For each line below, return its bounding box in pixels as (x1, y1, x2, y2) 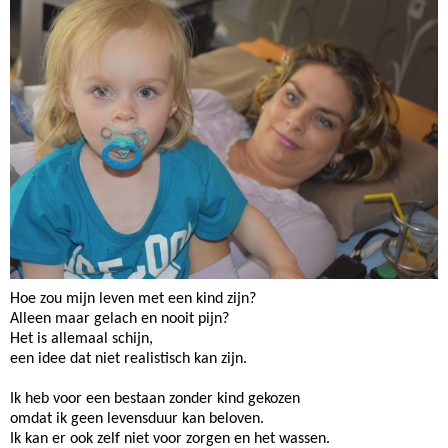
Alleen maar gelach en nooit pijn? (10, 311, 229, 328)
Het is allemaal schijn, (10, 331, 153, 348)
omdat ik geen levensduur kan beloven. (10, 411, 264, 428)
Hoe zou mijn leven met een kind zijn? (10, 291, 256, 308)
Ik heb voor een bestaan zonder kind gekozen (10, 391, 300, 408)
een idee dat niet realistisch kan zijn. (10, 351, 247, 368)
